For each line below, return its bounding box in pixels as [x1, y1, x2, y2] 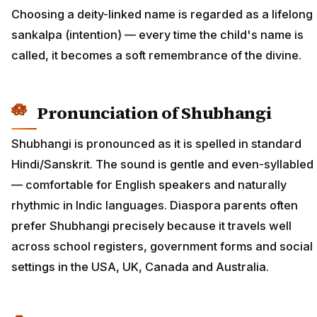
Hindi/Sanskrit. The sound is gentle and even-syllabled [11, 157, 313, 172]
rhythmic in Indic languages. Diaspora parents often [11, 198, 298, 213]
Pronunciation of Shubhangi [37, 100, 272, 125]
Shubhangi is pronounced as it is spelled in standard [11, 137, 301, 151]
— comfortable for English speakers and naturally [11, 178, 287, 192]
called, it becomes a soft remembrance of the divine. [11, 47, 301, 62]
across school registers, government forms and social [11, 239, 313, 254]
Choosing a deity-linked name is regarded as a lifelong [11, 6, 313, 21]
